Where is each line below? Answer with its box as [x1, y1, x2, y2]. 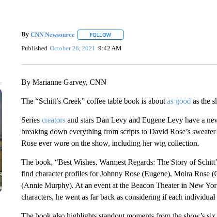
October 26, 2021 [50, 44, 96, 52]
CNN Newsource [30, 31, 75, 38]
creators [41, 116, 65, 124]
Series [21, 116, 42, 124]
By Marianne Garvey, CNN [21, 78, 107, 86]
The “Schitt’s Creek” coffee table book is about [21, 97, 167, 105]
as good [167, 97, 191, 105]
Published [21, 44, 47, 52]
